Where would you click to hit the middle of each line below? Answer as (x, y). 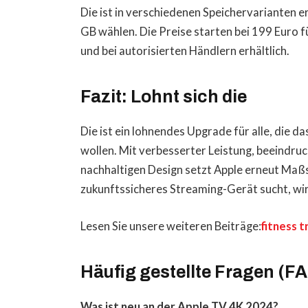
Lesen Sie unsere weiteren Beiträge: (171, 227)
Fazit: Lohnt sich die (166, 96)
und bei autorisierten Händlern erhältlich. (185, 51)
